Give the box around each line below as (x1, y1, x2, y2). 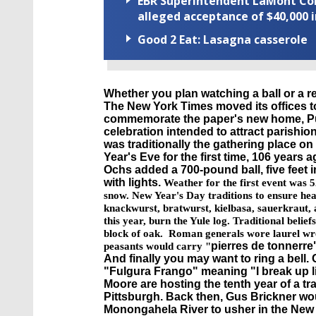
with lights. (104, 176, 164, 189)
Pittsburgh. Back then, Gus (104, 291, 250, 303)
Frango (154, 265, 193, 278)
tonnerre (267, 240, 313, 253)
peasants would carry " (104, 241, 211, 253)
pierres (211, 240, 248, 253)
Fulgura (109, 265, 151, 278)
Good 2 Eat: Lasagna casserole (138, 32, 308, 48)
